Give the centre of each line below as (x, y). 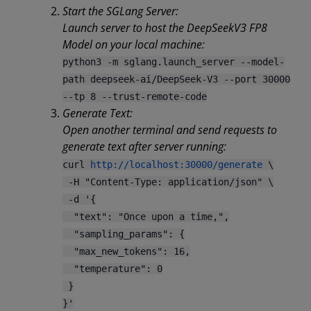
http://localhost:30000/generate (176, 165)
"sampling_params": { (124, 234)
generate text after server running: (144, 146)
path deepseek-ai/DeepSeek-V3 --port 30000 (176, 79)
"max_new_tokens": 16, (126, 251)
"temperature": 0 (112, 269)
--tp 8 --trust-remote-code (135, 96)
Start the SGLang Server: (120, 11)
